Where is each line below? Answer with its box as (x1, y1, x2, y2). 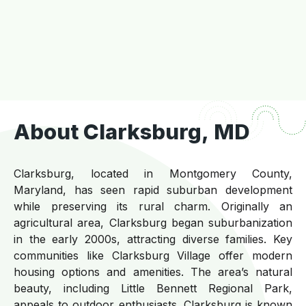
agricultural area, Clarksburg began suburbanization (14, 215, 292, 229)
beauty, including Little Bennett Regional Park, (14, 281, 292, 295)
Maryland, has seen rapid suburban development (14, 182, 292, 197)
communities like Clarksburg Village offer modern (14, 248, 292, 262)
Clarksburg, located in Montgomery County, (14, 166, 292, 180)
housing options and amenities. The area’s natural (14, 264, 292, 279)
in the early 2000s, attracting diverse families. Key (14, 232, 292, 246)
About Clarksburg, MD (14, 118, 250, 144)
